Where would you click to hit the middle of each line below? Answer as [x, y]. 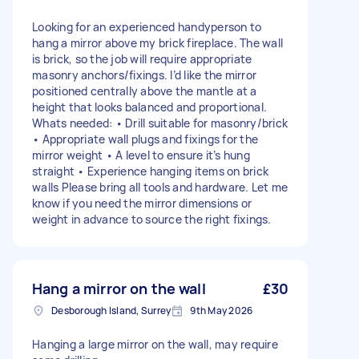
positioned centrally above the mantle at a [145, 91]
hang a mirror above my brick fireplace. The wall [157, 43]
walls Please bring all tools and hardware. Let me [160, 187]
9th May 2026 [222, 311]
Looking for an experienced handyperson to [147, 27]
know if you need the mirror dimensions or [142, 203]
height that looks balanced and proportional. [149, 107]
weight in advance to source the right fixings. [152, 219]
